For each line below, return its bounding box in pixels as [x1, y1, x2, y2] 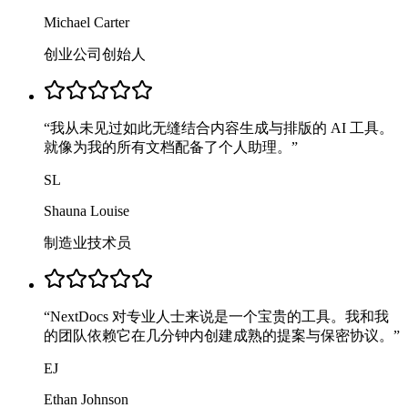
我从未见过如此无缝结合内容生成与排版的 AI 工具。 [50, 119, 393, 136]
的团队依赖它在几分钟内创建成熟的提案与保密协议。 [44, 327, 393, 343]
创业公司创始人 [44, 46, 146, 62]
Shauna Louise [44, 202, 129, 219]
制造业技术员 [44, 234, 131, 250]
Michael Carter [44, 14, 129, 30]
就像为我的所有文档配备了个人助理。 [44, 138, 291, 155]
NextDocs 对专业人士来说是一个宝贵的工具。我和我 [50, 308, 389, 324]
